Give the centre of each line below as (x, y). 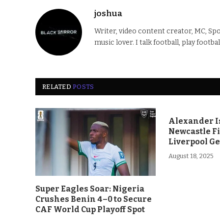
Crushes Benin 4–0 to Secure (94, 199)
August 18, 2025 (191, 156)
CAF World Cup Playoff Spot (90, 209)
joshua (108, 13)
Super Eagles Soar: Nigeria (90, 189)
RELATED (58, 86)
